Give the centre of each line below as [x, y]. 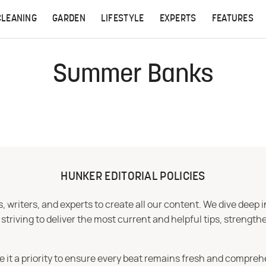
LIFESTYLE [122, 19]
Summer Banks [133, 76]
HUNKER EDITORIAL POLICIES [133, 177]
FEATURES [233, 19]
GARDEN [69, 19]
